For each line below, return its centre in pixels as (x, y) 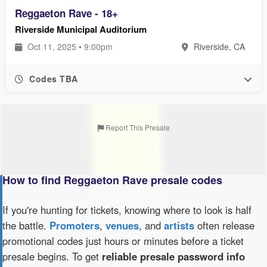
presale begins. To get (52, 256)
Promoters (74, 225)
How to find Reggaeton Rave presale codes (112, 180)
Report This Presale (136, 127)
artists (179, 225)
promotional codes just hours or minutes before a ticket (123, 241)
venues (122, 225)
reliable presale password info (173, 256)
